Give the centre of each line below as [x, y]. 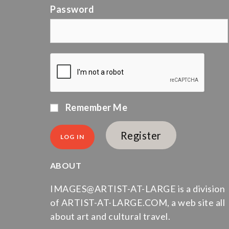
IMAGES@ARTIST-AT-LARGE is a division [138, 189]
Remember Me [95, 107]
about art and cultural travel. [110, 216]
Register [141, 135]
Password [72, 9]
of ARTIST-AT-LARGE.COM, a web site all [138, 202]
